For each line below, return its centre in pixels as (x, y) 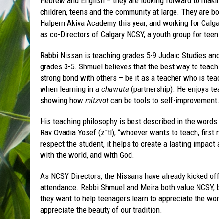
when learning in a (71, 89)
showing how (63, 100)
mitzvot (98, 100)
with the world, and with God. (87, 155)
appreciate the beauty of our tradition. (101, 210)
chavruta (115, 89)
